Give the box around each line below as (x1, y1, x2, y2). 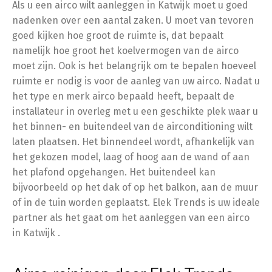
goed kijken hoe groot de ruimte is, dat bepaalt (12, 30, 223, 41)
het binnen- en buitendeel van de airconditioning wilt (12, 121, 253, 132)
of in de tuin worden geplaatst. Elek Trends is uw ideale (12, 197, 260, 208)
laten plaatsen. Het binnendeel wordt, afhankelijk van (12, 136, 254, 148)
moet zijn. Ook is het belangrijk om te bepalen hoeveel (12, 60, 256, 72)
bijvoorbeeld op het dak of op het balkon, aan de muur (12, 182, 258, 193)
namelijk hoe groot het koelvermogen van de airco (12, 45, 239, 56)
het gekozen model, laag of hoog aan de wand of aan (12, 151, 250, 163)
